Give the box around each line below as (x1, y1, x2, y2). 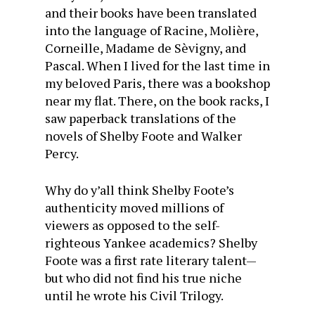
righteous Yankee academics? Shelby (45, 234, 257, 251)
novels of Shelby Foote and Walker (45, 127, 242, 144)
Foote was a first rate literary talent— (45, 252, 257, 269)
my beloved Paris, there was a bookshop (45, 75, 270, 91)
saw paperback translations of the (45, 110, 236, 127)
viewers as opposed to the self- (45, 217, 220, 233)
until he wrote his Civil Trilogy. (45, 287, 224, 304)
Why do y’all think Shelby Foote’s (45, 181, 234, 198)
